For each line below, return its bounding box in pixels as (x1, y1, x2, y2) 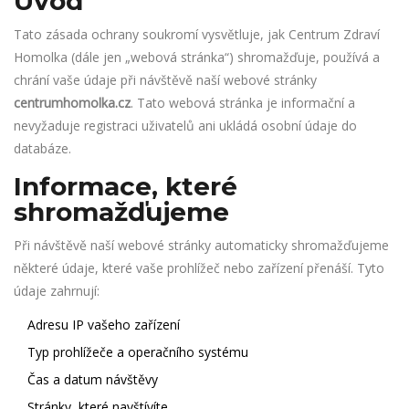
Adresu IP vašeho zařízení (27, 316, 180, 333)
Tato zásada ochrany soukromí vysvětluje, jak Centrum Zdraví (14, 26, 380, 43)
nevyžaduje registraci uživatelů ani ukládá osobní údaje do (14, 117, 357, 134)
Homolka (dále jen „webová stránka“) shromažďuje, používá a (14, 48, 380, 66)
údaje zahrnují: (14, 282, 100, 299)
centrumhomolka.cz (14, 94, 131, 111)
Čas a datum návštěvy (27, 371, 158, 388)
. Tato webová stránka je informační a (131, 94, 355, 111)
